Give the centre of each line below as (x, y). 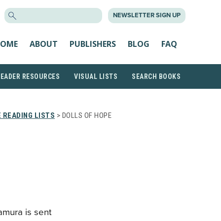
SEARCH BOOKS (156, 76)
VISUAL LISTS (96, 76)
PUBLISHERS (93, 44)
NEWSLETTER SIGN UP (147, 15)
